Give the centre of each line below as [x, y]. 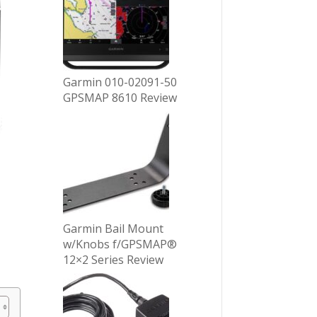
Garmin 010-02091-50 [120, 82]
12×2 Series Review [114, 259]
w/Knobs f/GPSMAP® [120, 244]
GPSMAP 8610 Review [120, 97]
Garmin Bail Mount [114, 228]
